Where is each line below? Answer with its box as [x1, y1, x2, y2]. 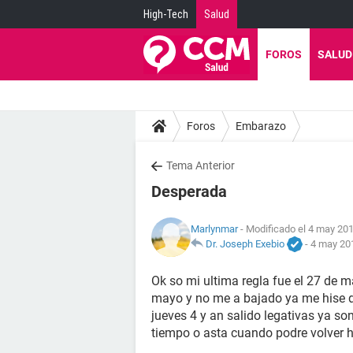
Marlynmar [191, 222, 238, 235]
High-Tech [143, 8, 188, 20]
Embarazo [236, 119, 286, 132]
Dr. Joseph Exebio [206, 237, 284, 250]
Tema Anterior [166, 159, 235, 172]
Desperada [151, 182, 227, 201]
